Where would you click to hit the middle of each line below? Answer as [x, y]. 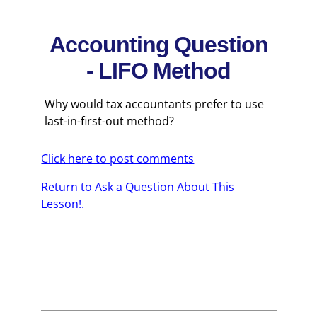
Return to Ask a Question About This [138, 187]
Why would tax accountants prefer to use [155, 104]
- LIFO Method [158, 71]
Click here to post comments [118, 158]
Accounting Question [158, 45]
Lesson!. [63, 204]
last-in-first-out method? [110, 121]
